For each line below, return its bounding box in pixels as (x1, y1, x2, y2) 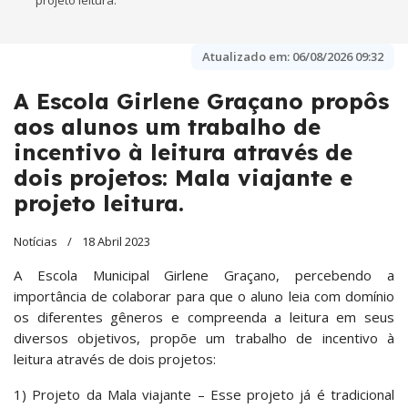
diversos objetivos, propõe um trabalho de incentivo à (14, 329, 394, 348)
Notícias (14, 233, 57, 250)
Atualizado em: (202, 48, 290, 66)
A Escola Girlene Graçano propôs (14, 87, 389, 116)
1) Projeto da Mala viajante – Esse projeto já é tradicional (14, 385, 394, 404)
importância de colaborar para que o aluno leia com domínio (14, 287, 394, 306)
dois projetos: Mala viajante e (14, 164, 352, 192)
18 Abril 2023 (82, 233, 150, 250)
